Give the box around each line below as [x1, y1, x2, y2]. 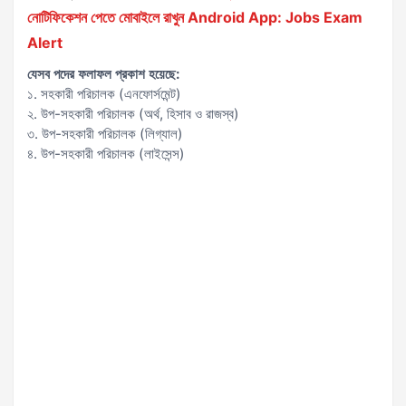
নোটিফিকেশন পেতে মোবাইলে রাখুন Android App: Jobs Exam [27, 8, 362, 26]
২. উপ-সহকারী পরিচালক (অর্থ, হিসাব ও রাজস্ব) [27, 105, 239, 122]
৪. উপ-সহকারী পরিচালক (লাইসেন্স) [27, 145, 185, 162]
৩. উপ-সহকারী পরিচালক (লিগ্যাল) [27, 125, 183, 142]
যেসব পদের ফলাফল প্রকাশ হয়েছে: [27, 65, 180, 82]
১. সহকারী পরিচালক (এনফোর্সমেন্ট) [27, 85, 181, 102]
